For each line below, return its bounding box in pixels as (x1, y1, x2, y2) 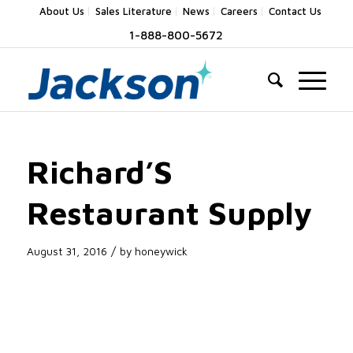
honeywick (134, 245, 188, 258)
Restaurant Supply (26, 194, 312, 231)
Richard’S (26, 153, 173, 190)
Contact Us (268, 5, 321, 17)
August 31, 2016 (26, 245, 107, 258)
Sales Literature (95, 5, 172, 17)
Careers (220, 5, 258, 17)
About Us (39, 5, 84, 17)
